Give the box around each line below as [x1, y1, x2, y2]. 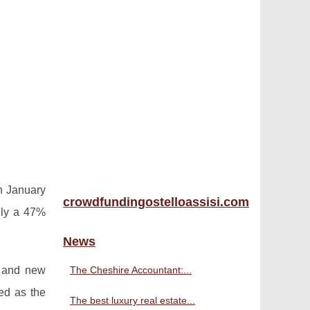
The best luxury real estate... [70, 295, 195, 306]
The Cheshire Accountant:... [70, 264, 192, 275]
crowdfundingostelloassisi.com [63, 195, 249, 209]
